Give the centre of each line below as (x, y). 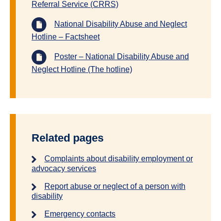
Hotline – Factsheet (66, 37)
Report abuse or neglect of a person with (115, 186)
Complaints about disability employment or (119, 158)
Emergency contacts (80, 214)
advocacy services (64, 168)
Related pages (68, 138)
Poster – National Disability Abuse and (122, 57)
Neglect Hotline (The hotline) (82, 69)
